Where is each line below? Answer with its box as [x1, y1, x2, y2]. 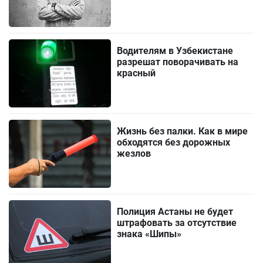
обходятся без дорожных [117, 136, 231, 148]
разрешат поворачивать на [117, 56, 239, 68]
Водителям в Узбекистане [117, 45, 234, 56]
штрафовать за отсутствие [117, 217, 237, 228]
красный [117, 67, 156, 79]
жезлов [117, 147, 151, 159]
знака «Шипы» [117, 228, 182, 240]
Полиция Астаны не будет [117, 205, 234, 217]
